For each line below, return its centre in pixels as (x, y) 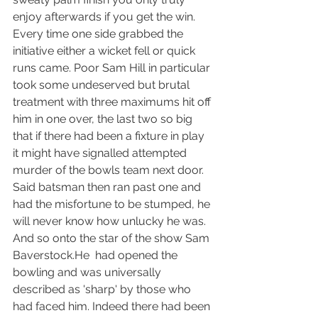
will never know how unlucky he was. (109, 221)
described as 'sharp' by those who (103, 289)
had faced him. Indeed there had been (113, 306)
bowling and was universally (88, 272)
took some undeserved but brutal (103, 84)
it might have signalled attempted (101, 153)
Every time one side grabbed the (99, 33)
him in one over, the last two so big (104, 119)
